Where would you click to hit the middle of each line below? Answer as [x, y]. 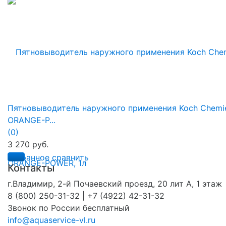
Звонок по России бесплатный [69, 208]
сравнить [70, 157]
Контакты [31, 168]
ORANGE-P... [32, 120]
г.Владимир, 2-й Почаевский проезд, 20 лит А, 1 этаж [115, 183]
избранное [29, 157]
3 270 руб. [28, 144]
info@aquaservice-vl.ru [51, 220]
